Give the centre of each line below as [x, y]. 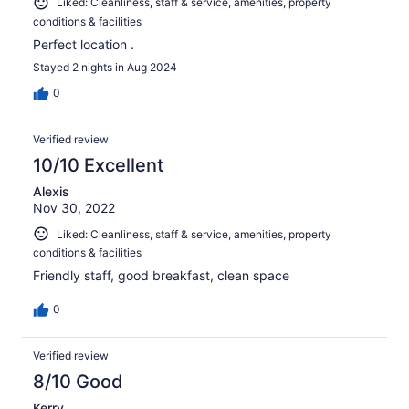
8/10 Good [78, 382]
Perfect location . [84, 44]
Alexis [51, 191]
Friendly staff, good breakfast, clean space [161, 276]
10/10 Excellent [98, 165]
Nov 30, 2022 [74, 207]
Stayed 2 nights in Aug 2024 [105, 67]
